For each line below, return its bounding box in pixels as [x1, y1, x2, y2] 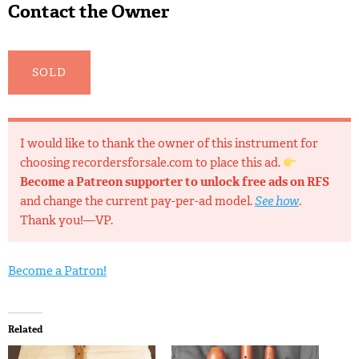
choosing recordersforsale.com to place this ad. [20, 155, 283, 171]
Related [8, 323, 42, 337]
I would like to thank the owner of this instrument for [20, 135, 318, 152]
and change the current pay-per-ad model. [20, 193, 255, 210]
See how [255, 193, 299, 210]
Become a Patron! [8, 263, 107, 280]
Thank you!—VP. [20, 212, 113, 229]
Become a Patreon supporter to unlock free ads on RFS [20, 174, 329, 191]
